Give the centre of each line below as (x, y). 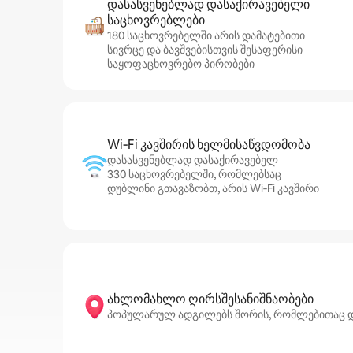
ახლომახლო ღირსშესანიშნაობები (210, 299)
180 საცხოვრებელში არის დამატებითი (206, 35)
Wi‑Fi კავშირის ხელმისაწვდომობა (209, 145)
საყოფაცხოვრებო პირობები (181, 64)
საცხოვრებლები (156, 20)
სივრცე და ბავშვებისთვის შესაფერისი (205, 50)
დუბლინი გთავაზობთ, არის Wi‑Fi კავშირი (213, 188)
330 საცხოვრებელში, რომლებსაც (194, 174)
